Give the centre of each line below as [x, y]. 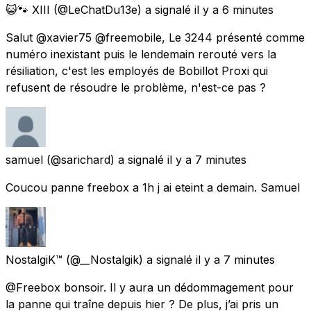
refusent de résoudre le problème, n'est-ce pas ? [136, 87]
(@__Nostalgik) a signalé [129, 259]
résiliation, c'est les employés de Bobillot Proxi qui [137, 70]
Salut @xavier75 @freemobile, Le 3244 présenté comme [155, 37]
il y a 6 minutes [234, 9]
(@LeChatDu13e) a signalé [122, 9]
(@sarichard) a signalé [105, 159]
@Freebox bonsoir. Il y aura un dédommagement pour [150, 287]
